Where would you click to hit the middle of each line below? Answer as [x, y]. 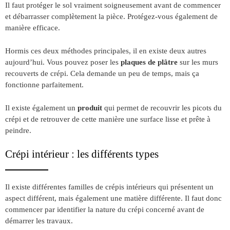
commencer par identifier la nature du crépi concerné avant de [105, 209]
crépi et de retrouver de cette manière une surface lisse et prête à [108, 119]
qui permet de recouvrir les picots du [162, 108]
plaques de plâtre [150, 62]
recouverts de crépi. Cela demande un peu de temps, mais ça [102, 73]
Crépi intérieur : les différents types [82, 154]
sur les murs [199, 62]
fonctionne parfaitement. [44, 85]
